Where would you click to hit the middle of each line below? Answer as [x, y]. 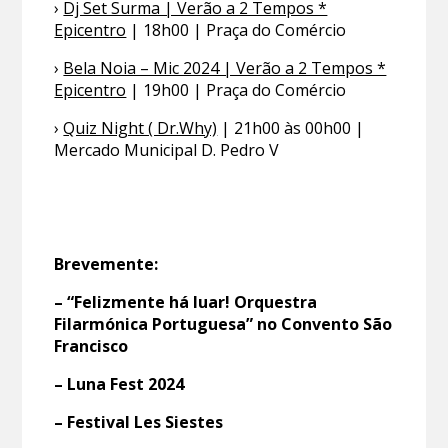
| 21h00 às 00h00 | [291, 128]
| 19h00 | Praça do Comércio [236, 90]
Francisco [91, 346]
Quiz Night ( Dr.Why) [140, 128]
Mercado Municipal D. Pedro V [167, 150]
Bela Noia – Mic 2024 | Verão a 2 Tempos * [225, 68]
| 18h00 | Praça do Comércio [236, 30]
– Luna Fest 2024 [119, 384]
